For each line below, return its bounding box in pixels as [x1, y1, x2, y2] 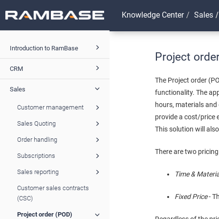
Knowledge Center [122, 10, 184, 20]
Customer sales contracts [17, 184, 89, 192]
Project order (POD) [17, 210, 72, 218]
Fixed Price [175, 193, 209, 200]
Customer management [17, 103, 84, 111]
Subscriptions [17, 152, 55, 159]
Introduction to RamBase [10, 44, 78, 52]
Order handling [17, 135, 57, 143]
